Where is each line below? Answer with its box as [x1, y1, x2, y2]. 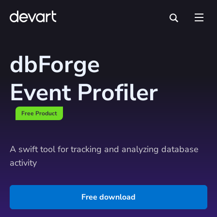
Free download [81, 192, 136, 202]
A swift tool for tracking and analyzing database [10, 143, 199, 155]
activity [10, 157, 37, 169]
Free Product [21, 109, 57, 117]
